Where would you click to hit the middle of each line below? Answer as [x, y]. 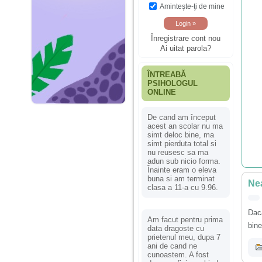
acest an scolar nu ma [185, 126]
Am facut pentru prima [185, 219]
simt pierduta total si [182, 143]
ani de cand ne [172, 246]
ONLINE [162, 92]
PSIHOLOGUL [173, 83]
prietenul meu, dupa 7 [184, 237]
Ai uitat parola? [186, 49]
